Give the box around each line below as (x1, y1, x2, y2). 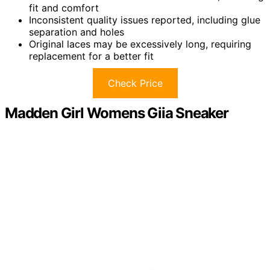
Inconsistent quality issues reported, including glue (29, 13, 260, 26)
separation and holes (29, 25, 124, 38)
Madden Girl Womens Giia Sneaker (5, 104, 228, 122)
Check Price (107, 77, 163, 89)
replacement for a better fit (29, 49, 154, 62)
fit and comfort (29, 1, 99, 14)
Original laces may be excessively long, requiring (29, 37, 251, 50)
